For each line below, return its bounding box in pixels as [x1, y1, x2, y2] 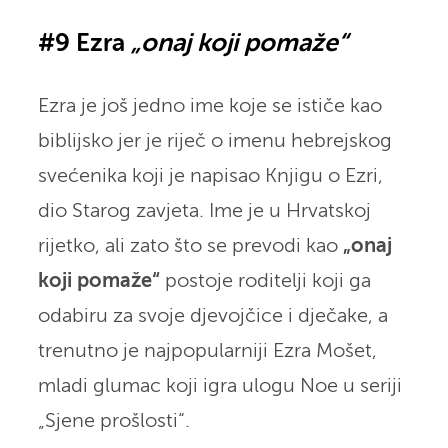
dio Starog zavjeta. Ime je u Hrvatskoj [37, 201, 371, 221]
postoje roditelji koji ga [159, 271, 371, 291]
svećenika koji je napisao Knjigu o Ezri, [37, 166, 383, 186]
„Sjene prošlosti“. [37, 411, 195, 431]
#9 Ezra [37, 31, 131, 57]
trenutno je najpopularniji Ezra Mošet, [37, 341, 377, 361]
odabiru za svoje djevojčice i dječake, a [37, 306, 388, 326]
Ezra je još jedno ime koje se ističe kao [37, 96, 382, 116]
